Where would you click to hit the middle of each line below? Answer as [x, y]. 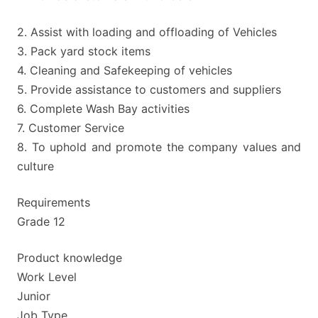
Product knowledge [70, 258]
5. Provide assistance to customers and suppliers [149, 89]
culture [35, 166]
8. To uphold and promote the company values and [159, 147]
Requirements [54, 202]
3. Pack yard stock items [86, 51]
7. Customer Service [71, 128]
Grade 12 [41, 221]
